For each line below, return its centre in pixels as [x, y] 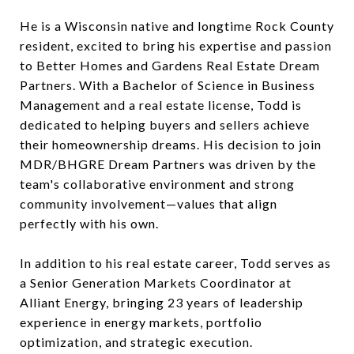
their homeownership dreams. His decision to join [171, 144]
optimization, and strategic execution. [136, 341]
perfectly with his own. [89, 223]
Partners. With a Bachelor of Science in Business [168, 85]
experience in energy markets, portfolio [141, 322]
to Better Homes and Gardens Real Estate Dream [170, 65]
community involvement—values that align [149, 203]
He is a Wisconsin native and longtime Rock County [177, 25]
